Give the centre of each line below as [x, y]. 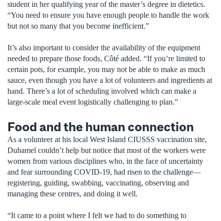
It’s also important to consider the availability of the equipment [104, 48]
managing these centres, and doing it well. [73, 193]
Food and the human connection [102, 126]
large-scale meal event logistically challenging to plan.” [93, 102]
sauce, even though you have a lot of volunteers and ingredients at [110, 80]
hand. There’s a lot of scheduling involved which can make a [102, 91]
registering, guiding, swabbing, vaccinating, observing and [98, 183]
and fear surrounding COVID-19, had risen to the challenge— [104, 172]
